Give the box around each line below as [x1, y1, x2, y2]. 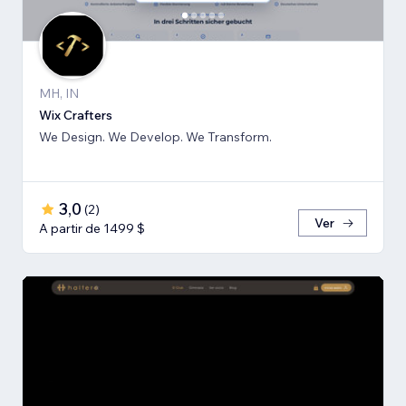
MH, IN [39, 85, 79, 102]
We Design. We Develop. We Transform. [39, 129, 272, 146]
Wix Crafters [39, 107, 112, 124]
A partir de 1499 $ [39, 220, 145, 237]
